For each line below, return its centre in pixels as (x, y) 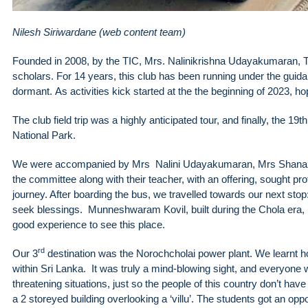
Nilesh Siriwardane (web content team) (99, 32)
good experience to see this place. (91, 225)
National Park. (47, 135)
